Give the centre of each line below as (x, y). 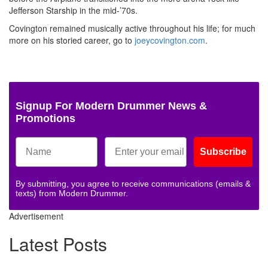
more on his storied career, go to (72, 40)
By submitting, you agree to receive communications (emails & (133, 183)
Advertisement (36, 216)
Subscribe (223, 151)
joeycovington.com (170, 40)
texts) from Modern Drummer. (72, 193)
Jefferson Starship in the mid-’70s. (73, 10)
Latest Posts (58, 243)
